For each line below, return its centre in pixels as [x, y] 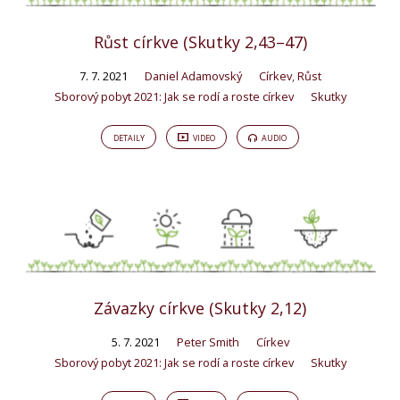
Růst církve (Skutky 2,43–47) [200, 42]
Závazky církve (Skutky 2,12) [200, 308]
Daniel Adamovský [193, 76]
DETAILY [129, 137]
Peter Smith [208, 342]
